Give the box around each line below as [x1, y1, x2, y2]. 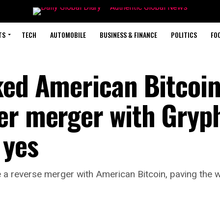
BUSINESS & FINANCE [99, 29, 157, 40]
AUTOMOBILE [50, 29, 86, 40]
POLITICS [170, 29, 197, 40]
